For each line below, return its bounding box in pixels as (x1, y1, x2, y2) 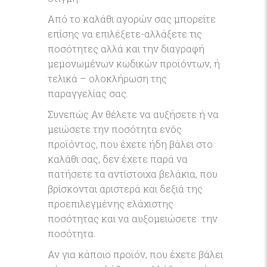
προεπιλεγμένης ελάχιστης (48, 197, 173, 210)
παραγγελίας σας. (48, 87, 128, 100)
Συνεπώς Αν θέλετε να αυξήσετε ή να (48, 108, 219, 120)
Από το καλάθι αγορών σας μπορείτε (48, 13, 216, 25)
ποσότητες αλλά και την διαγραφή (48, 42, 204, 55)
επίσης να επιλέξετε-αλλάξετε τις (48, 27, 202, 40)
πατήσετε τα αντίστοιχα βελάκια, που (48, 167, 218, 180)
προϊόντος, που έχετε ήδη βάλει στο (48, 138, 213, 150)
